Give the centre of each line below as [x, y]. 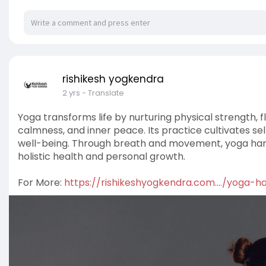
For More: [41, 183]
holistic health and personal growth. [102, 157]
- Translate [103, 93]
